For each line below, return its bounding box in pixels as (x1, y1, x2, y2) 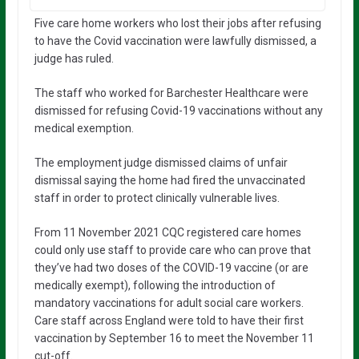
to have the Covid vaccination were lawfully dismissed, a (34, 34, 317, 47)
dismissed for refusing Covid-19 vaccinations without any (34, 103, 323, 117)
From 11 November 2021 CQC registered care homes (34, 225, 301, 239)
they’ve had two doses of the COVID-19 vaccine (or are (34, 260, 309, 274)
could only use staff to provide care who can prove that (34, 243, 311, 256)
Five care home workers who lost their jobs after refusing (34, 16, 321, 30)
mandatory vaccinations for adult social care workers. (34, 296, 304, 309)
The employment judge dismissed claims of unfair (34, 155, 288, 169)
